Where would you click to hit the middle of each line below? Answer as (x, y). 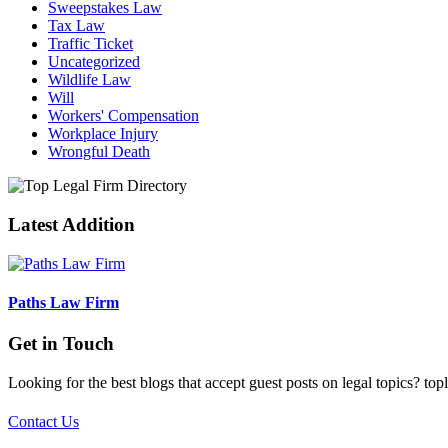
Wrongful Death (99, 152)
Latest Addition (71, 225)
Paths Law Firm (63, 303)
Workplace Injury (103, 134)
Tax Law (76, 26)
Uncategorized (94, 62)
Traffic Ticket (90, 44)
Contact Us (43, 422)
